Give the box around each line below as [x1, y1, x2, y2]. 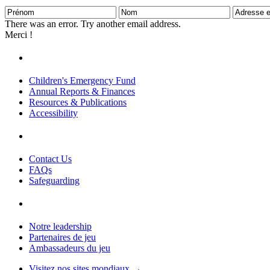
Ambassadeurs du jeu [29, 242, 110, 253]
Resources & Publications [29, 96, 127, 107]
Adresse [232, 5, 263, 16]
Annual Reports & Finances [29, 86, 135, 96]
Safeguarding [29, 175, 80, 186]
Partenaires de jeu [29, 231, 96, 242]
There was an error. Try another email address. [5, 19, 181, 30]
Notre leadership [29, 221, 92, 231]
